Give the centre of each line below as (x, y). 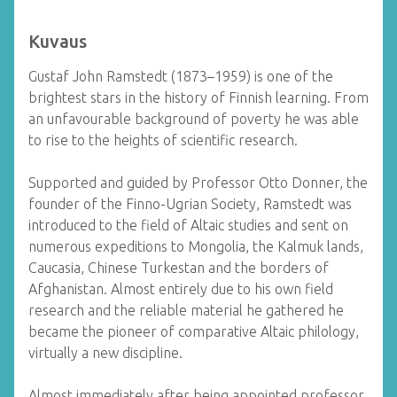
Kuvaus (58, 42)
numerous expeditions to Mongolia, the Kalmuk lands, (196, 247)
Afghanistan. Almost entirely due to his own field (181, 289)
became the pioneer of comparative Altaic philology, (194, 332)
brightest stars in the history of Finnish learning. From (198, 98)
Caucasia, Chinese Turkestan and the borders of (179, 268)
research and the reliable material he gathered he (186, 311)
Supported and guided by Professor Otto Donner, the (198, 183)
